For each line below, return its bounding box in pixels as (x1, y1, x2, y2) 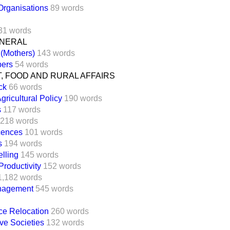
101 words (25, 127, 63, 137)
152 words (43, 161, 81, 170)
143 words (37, 48, 75, 57)
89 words (50, 3, 84, 12)
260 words (51, 206, 89, 216)
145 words (21, 150, 59, 159)
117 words (3, 105, 41, 114)
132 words (46, 218, 84, 227)
